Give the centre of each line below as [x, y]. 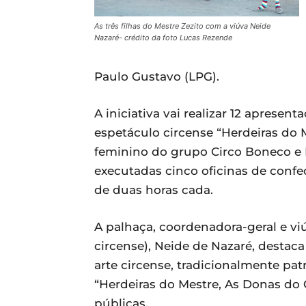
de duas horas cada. [154, 190]
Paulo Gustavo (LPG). [157, 76]
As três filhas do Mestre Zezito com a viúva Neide [182, 26]
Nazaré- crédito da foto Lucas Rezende [163, 38]
